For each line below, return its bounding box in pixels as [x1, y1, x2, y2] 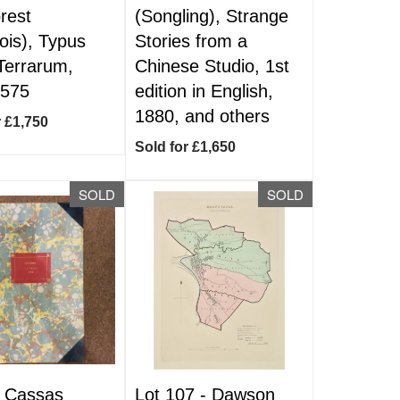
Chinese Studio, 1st [135, 56, 290, 76]
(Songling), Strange [135, 6, 289, 26]
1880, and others [135, 106, 271, 126]
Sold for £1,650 [135, 139, 237, 154]
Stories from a [135, 31, 248, 51]
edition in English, [135, 81, 274, 101]
